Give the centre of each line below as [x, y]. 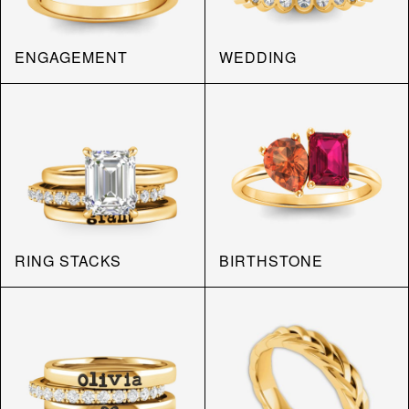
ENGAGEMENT [71, 57]
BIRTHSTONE [271, 261]
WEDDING [257, 57]
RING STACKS [68, 261]
